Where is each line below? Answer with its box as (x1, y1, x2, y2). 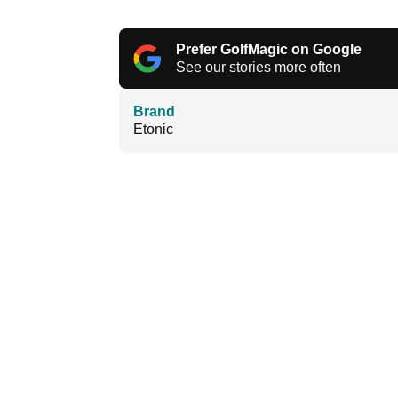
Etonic (133, 122, 173, 137)
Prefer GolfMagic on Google (176, 42, 362, 57)
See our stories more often (176, 60, 341, 75)
